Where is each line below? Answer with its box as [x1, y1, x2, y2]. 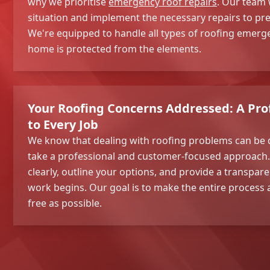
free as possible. [28, 196, 102, 210]
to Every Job [28, 116, 98, 133]
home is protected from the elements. [28, 42, 201, 55]
